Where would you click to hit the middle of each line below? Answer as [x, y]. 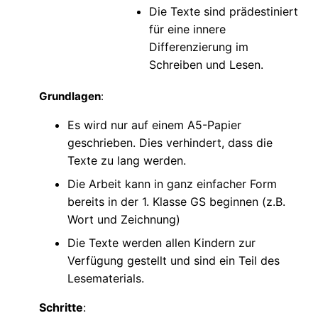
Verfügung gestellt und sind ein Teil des [174, 260]
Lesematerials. [106, 278]
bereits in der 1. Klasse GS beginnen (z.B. [176, 201]
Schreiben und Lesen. [206, 64]
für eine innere [187, 29]
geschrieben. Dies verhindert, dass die [170, 142]
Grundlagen [70, 96]
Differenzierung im [199, 46]
